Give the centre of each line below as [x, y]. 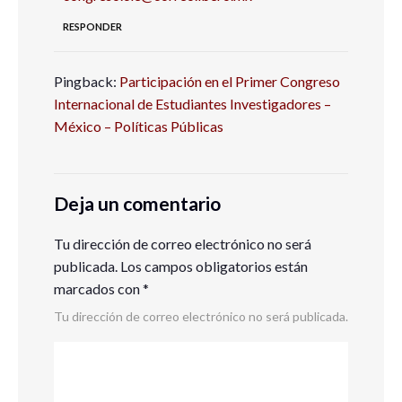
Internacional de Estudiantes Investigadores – [192, 104]
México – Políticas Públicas [139, 126]
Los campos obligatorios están [213, 266]
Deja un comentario [137, 203]
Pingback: [87, 81]
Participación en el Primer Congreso [230, 81]
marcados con [98, 288]
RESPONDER [92, 26]
